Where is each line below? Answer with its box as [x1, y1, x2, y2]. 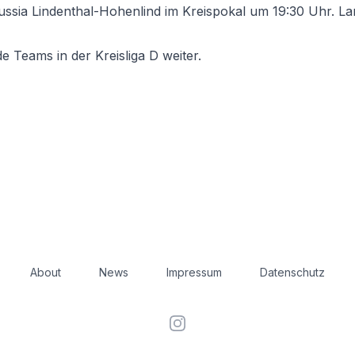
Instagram [167, 315, 227, 330]
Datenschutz [260, 265, 325, 279]
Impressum [166, 265, 222, 279]
